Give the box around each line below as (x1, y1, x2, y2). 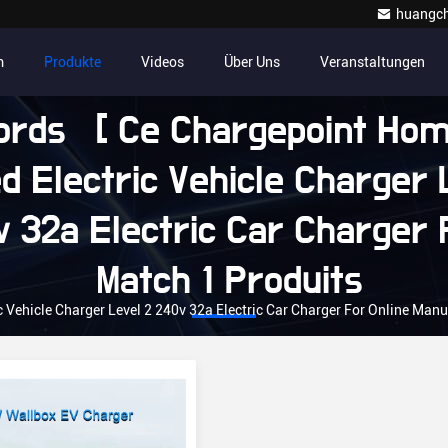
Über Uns (224, 54, 280, 70)
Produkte (44, 54, 101, 70)
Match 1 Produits (85, 261, 363, 301)
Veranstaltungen (320, 54, 425, 70)
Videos (141, 54, 184, 70)
